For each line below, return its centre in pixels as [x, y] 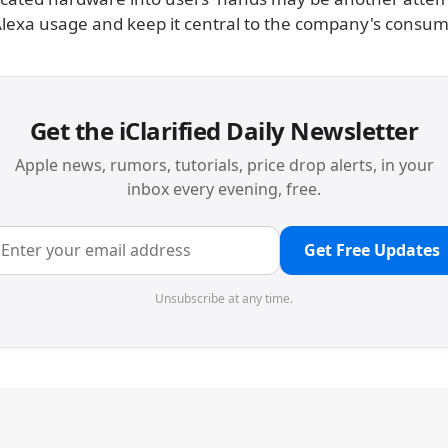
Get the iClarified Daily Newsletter [224, 130]
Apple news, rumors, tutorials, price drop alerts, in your [224, 165]
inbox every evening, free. [224, 189]
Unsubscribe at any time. [224, 298]
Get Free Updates [372, 250]
